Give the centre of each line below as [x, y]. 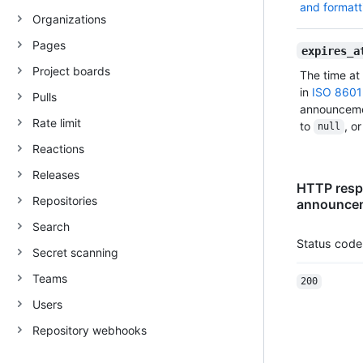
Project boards [71, 70]
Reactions [58, 148]
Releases [56, 174]
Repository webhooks [90, 330]
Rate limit [57, 122]
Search [51, 226]
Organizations [69, 19]
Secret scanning [75, 252]
